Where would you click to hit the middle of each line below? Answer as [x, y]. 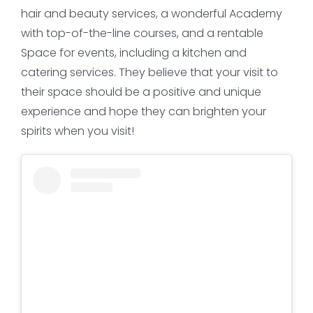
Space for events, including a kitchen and [133, 52]
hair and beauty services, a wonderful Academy [151, 13]
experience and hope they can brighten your [143, 111]
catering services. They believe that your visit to [149, 72]
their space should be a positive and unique [141, 92]
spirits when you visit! [77, 131]
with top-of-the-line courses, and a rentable [142, 33]
